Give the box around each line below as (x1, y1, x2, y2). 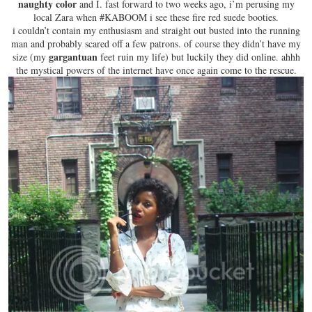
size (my (12, 50, 49, 63)
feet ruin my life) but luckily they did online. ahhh (97, 50, 300, 63)
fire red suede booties (192, 10, 276, 24)
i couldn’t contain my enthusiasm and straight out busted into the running (12, 24, 300, 37)
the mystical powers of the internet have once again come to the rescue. (15, 63, 297, 77)
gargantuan (48, 49, 97, 64)
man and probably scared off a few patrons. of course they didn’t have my (11, 37, 301, 50)
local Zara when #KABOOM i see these (33, 10, 192, 24)
